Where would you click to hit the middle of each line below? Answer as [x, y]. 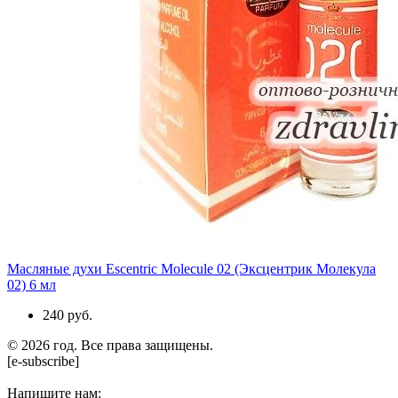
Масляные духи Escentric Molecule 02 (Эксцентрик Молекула [191, 268]
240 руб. [68, 314]
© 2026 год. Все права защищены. [115, 345]
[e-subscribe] [43, 361]
